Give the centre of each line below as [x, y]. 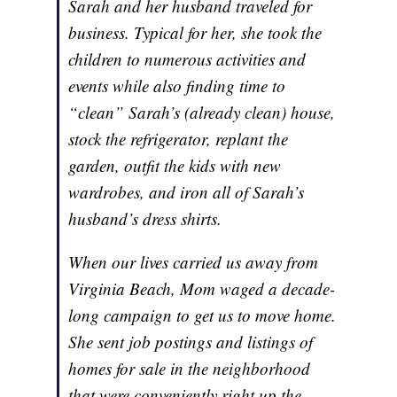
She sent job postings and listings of [191, 342]
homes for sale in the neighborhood [190, 369]
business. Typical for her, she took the [195, 33]
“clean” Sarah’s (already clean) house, [202, 113]
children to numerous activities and [187, 59]
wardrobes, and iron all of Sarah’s [187, 192]
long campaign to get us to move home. [202, 315]
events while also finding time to [177, 86]
